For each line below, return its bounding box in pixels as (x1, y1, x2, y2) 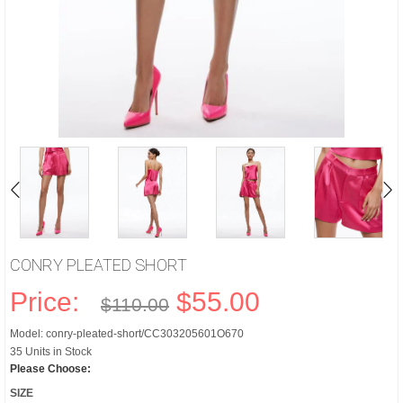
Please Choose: (10, 363, 91, 375)
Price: (10, 287, 94, 317)
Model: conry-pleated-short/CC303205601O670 (10, 327, 244, 340)
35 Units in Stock (10, 345, 92, 358)
